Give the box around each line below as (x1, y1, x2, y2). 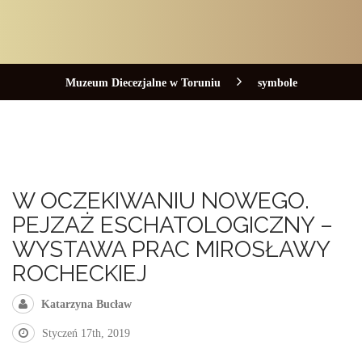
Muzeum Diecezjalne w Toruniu (65, 77, 221, 89)
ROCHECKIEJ (12, 260, 147, 287)
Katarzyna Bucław (41, 298, 132, 310)
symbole (257, 77, 297, 89)
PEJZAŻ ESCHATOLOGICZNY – (12, 212, 333, 238)
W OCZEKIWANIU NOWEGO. (12, 187, 309, 214)
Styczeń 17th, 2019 (42, 327, 130, 339)
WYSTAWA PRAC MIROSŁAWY (12, 236, 330, 263)
